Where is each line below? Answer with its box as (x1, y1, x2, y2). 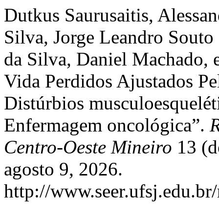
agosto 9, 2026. (4, 158, 123, 179)
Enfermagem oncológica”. (4, 114, 210, 135)
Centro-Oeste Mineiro (4, 136, 172, 157)
